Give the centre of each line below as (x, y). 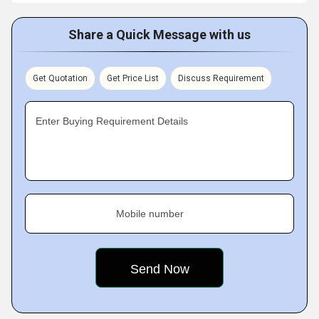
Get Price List (133, 79)
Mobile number (150, 214)
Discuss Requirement (221, 79)
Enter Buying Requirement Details (112, 121)
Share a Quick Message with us (159, 35)
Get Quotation (60, 79)
